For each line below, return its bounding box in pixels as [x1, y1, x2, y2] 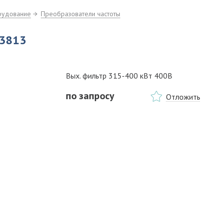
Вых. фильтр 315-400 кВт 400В [66, 71, 172, 81]
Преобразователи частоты [41, 9, 120, 18]
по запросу [66, 89, 114, 102]
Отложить [166, 92, 200, 102]
